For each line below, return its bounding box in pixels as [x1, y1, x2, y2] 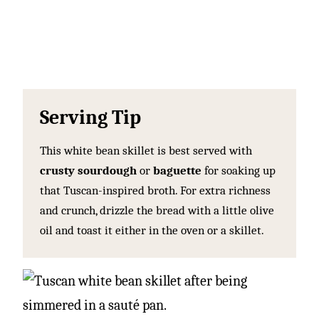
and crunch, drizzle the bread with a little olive [40, 203, 274, 217]
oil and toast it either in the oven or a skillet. [40, 223, 264, 237]
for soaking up [202, 163, 276, 177]
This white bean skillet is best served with [40, 143, 252, 157]
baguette [153, 163, 202, 177]
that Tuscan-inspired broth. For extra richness [40, 183, 271, 197]
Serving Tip [40, 105, 141, 129]
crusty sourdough [40, 163, 137, 177]
